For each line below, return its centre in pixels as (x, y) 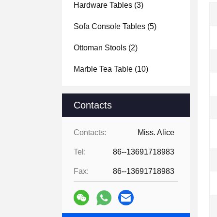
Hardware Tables (103, 5)
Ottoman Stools (100, 48)
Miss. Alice (156, 132)
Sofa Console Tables (109, 26)
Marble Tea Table (103, 69)
